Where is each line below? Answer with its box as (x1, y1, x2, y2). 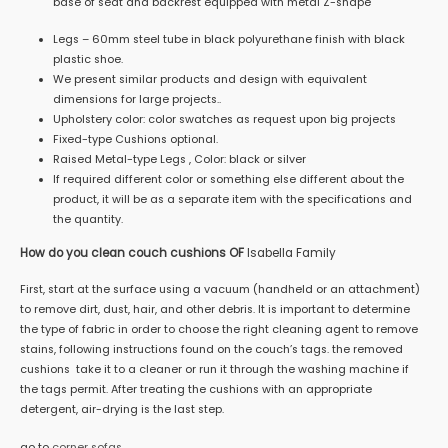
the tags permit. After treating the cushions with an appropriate (20, 382, 372, 398)
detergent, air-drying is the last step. (20, 402, 224, 418)
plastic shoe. (52, 51, 123, 67)
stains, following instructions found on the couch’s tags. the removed (20, 342, 403, 358)
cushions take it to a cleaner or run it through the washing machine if (20, 362, 409, 378)
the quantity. (52, 211, 123, 227)
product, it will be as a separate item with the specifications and (52, 191, 412, 207)
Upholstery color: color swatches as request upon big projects (52, 111, 396, 127)
